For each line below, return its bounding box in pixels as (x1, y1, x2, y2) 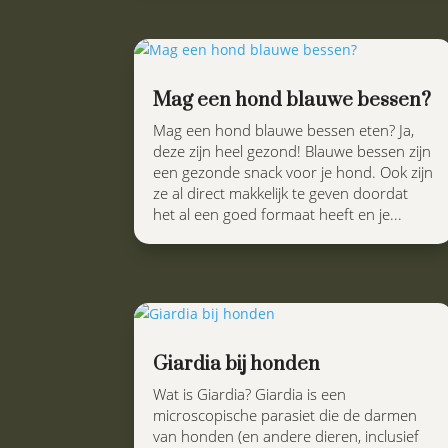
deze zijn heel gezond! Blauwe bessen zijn (153, 140, 432, 161)
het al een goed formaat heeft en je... (153, 203, 403, 224)
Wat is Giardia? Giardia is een (153, 383, 347, 404)
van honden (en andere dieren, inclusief (153, 425, 420, 446)
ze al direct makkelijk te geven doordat (153, 182, 409, 203)
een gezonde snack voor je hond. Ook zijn (153, 161, 434, 182)
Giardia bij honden (153, 351, 321, 377)
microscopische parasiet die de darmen (153, 404, 418, 425)
